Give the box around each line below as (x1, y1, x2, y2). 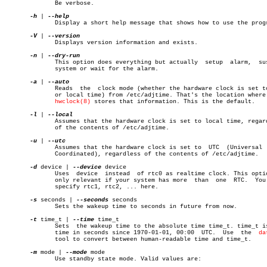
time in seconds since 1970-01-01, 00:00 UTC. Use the (33, 229, 259, 236)
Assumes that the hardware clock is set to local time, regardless (5, 118, 33, 125)
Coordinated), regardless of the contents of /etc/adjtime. (5, 151, 33, 157)
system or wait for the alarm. (5, 66, 33, 72)
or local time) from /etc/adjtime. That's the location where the (5, 92, 33, 98)
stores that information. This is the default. (91, 98, 255, 105)
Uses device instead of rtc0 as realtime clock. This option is (5, 170, 33, 177)
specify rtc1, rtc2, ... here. (5, 184, 33, 190)
